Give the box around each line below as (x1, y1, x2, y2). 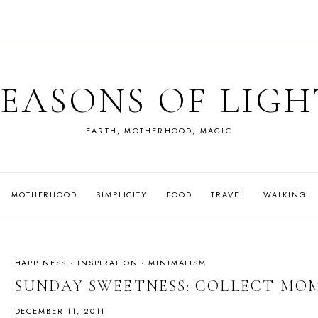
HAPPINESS (14, 257, 67, 268)
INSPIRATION (77, 257, 138, 268)
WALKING (263, 188, 307, 200)
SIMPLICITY (96, 188, 148, 200)
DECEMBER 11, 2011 (14, 305, 106, 317)
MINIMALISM (148, 257, 207, 268)
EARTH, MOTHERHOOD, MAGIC (86, 125, 232, 136)
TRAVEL (211, 188, 245, 200)
